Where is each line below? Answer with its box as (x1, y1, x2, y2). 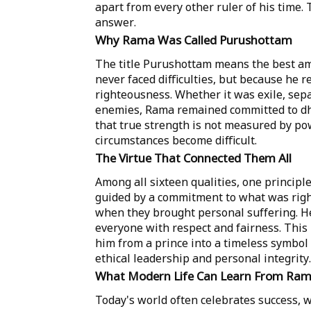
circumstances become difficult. (95, 133, 257, 149)
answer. (95, 15, 136, 31)
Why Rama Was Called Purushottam (95, 32, 292, 49)
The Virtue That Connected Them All (95, 150, 292, 167)
